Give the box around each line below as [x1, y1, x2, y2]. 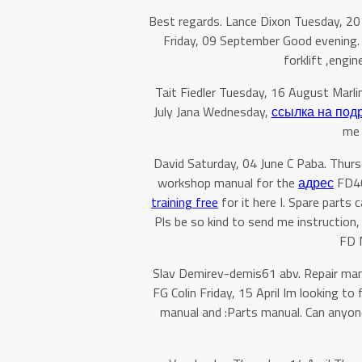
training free [151, 192, 218, 212]
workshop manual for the [158, 173, 298, 192]
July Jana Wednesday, [153, 102, 271, 121]
